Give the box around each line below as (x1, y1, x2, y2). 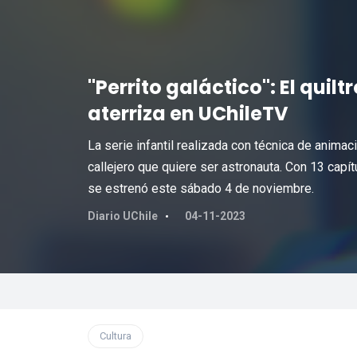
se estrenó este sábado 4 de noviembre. (87, 181, 314, 196)
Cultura (99, 330, 131, 342)
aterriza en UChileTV (87, 100, 288, 127)
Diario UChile (87, 210, 158, 222)
